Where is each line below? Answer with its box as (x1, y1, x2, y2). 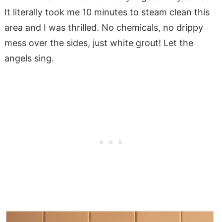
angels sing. (4, 53, 54, 64)
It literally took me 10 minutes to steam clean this (4, 7, 210, 18)
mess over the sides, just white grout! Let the (4, 38, 193, 49)
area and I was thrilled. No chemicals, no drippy (4, 22, 203, 33)
